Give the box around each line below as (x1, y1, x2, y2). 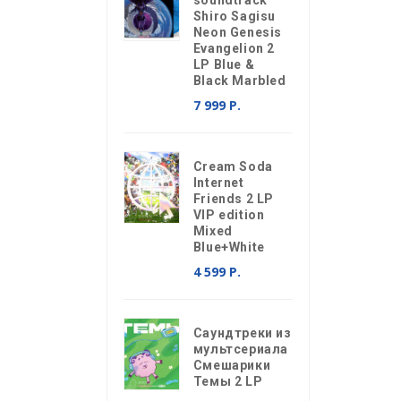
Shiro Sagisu (192, 9, 276, 23)
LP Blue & (192, 57, 255, 72)
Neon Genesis (192, 25, 282, 39)
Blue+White (192, 240, 265, 254)
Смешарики (192, 358, 271, 372)
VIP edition (192, 208, 265, 222)
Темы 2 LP (192, 374, 263, 388)
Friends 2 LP (192, 192, 274, 206)
